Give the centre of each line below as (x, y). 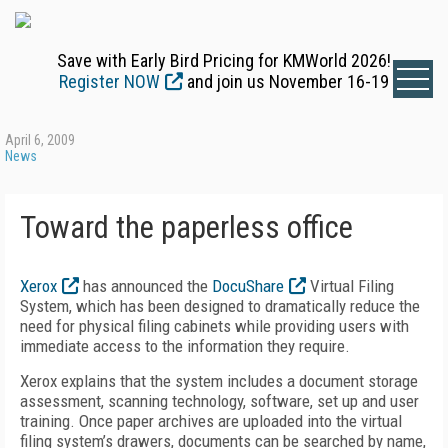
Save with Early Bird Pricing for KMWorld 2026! (224, 60)
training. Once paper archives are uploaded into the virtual (211, 421)
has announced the (145, 286)
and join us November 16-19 (286, 81)
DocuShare (248, 286)
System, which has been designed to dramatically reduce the (220, 306)
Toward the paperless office (186, 227)
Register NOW (109, 81)
